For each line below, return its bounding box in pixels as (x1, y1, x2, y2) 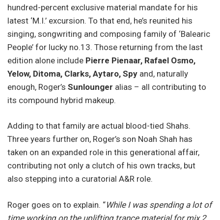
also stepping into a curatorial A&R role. (7, 174, 153, 184)
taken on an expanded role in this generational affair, (7, 147, 199, 158)
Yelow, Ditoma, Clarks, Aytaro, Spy (7, 68, 139, 79)
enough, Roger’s (7, 82, 66, 92)
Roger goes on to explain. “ (7, 199, 106, 210)
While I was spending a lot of (106, 199, 212, 210)
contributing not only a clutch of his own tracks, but (7, 161, 195, 171)
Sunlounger (66, 82, 115, 92)
